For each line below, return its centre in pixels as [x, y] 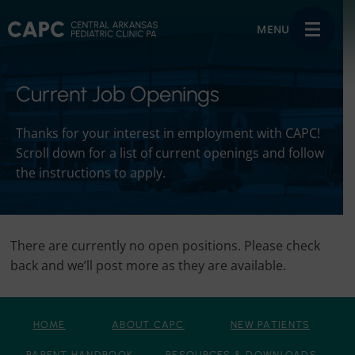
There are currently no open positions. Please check [165, 245]
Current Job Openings [118, 94]
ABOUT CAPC [148, 324]
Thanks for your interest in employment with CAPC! [168, 133]
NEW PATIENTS [271, 324]
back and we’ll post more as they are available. [148, 265]
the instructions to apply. [91, 172]
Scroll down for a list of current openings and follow [170, 153]
